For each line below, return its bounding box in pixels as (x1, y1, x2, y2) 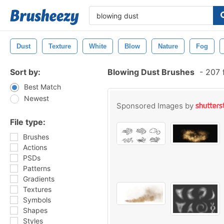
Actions (23, 143, 47, 151)
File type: (10, 117, 45, 127)
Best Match (24, 82, 61, 91)
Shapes (23, 206, 47, 214)
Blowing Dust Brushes (107, 67, 194, 77)
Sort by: (10, 67, 40, 77)
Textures (23, 185, 51, 193)
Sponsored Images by (116, 101, 195, 110)
